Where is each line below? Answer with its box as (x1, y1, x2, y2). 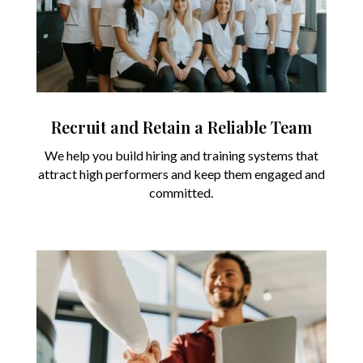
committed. (149, 185, 214, 201)
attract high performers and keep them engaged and (37, 166, 325, 182)
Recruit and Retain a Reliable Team (50, 116, 312, 139)
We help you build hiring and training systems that (44, 147, 318, 164)
